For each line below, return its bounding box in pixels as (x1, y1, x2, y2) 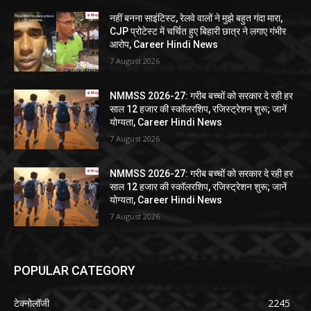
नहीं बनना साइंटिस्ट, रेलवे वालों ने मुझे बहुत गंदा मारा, (110, 12, 283, 24)
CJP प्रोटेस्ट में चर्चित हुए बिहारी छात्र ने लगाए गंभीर (110, 26, 287, 37)
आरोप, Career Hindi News (110, 39, 219, 51)
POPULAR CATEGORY (14, 263, 135, 278)
